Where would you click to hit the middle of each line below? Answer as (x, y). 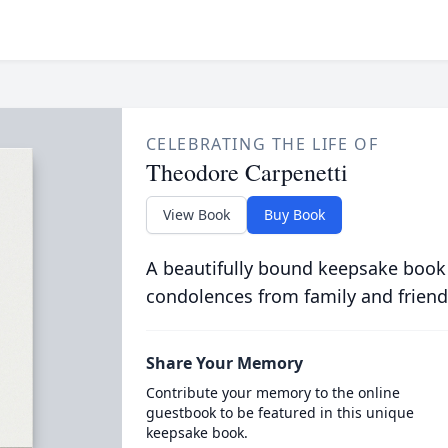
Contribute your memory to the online (272, 392)
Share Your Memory (224, 363)
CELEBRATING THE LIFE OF (262, 144)
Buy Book (294, 214)
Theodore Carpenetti (246, 172)
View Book (196, 214)
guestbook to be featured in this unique (279, 412)
